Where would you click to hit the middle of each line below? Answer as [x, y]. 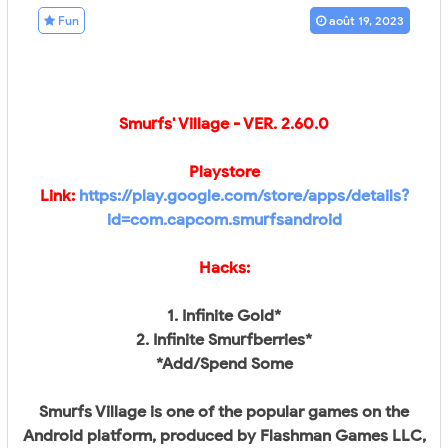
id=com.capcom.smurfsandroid [224, 220]
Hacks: [224, 268]
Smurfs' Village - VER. [200, 124]
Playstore [224, 172]
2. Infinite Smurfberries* [224, 340]
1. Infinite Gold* [224, 316]
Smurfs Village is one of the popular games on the [224, 412]
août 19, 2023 [366, 21]
